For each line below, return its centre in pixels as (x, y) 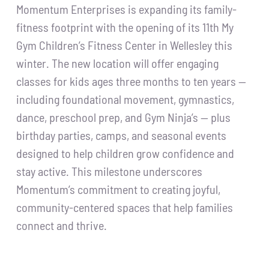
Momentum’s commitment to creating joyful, (119, 189)
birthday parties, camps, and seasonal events (122, 135)
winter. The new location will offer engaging (118, 63)
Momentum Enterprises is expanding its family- (127, 9)
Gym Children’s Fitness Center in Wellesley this (125, 45)
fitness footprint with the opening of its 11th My (125, 27)
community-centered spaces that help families (125, 207)
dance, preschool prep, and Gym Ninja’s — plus (124, 117)
